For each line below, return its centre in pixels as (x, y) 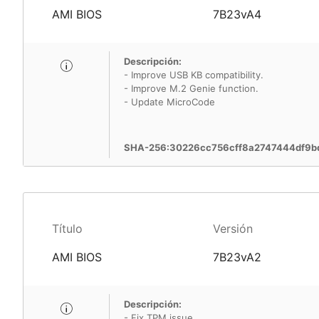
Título (67, 229)
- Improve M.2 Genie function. (191, 88)
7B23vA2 (237, 257)
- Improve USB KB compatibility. (194, 75)
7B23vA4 (237, 14)
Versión (232, 229)
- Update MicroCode (169, 102)
